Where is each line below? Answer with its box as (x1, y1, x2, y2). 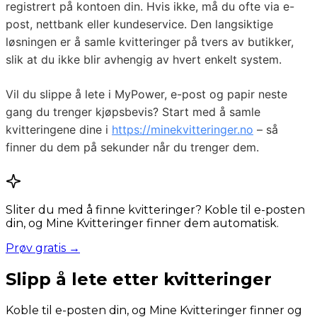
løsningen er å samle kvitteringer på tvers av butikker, (6, 35, 294, 50)
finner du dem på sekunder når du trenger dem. (6, 140, 259, 155)
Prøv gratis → (6, 241, 80, 255)
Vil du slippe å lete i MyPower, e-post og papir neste (6, 87, 287, 102)
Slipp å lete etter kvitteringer (6, 269, 272, 290)
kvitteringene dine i (6, 122, 112, 137)
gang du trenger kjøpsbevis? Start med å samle (6, 105, 260, 120)
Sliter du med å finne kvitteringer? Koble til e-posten (6, 203, 305, 217)
